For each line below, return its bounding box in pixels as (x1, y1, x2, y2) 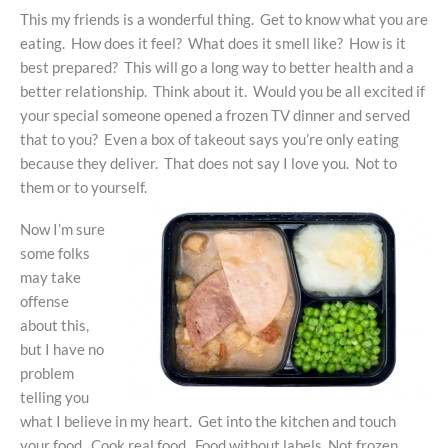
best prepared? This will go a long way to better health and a (20, 58, 414, 76)
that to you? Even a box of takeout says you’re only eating (20, 130, 399, 148)
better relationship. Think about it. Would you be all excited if (20, 82, 425, 100)
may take (20, 269, 81, 287)
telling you (20, 389, 89, 407)
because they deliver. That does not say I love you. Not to (20, 154, 397, 172)
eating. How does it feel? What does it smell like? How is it (20, 34, 406, 52)
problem (20, 365, 74, 383)
